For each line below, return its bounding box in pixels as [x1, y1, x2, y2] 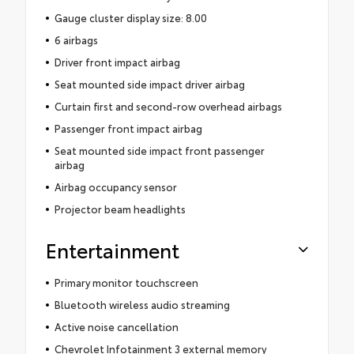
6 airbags [54, 32, 98, 47]
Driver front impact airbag [54, 54, 180, 69]
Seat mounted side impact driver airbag [54, 76, 245, 91]
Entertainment [46, 235, 179, 263]
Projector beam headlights [54, 201, 186, 216]
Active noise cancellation [54, 318, 179, 333]
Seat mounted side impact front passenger [54, 142, 265, 157]
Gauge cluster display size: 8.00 [54, 9, 207, 24]
